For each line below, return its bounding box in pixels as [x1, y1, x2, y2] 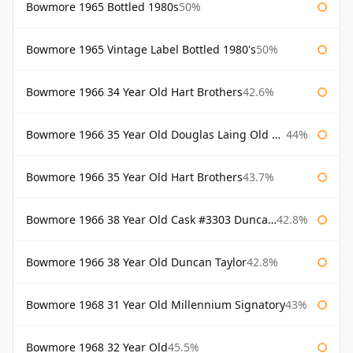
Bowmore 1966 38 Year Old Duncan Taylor [26, 255, 247, 270]
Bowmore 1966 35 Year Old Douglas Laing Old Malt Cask [26, 127, 272, 143]
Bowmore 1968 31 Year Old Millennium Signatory [26, 297, 285, 313]
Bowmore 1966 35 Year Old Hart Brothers [26, 169, 243, 185]
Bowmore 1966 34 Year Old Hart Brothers [26, 84, 243, 100]
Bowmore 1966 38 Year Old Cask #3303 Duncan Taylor [26, 212, 268, 228]
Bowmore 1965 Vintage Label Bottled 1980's [26, 42, 256, 58]
